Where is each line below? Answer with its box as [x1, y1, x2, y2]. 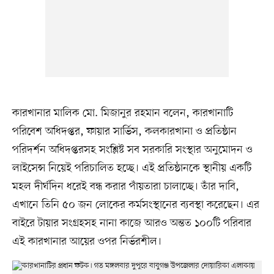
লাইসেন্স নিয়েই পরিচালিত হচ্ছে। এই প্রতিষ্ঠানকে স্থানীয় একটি [12, 161, 251, 176]
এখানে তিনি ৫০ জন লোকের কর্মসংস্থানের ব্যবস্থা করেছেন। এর [12, 198, 259, 213]
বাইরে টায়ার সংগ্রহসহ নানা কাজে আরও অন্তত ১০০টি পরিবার [12, 216, 251, 231]
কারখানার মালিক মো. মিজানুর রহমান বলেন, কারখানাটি [12, 106, 233, 121]
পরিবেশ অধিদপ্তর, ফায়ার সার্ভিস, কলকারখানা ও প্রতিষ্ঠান [12, 124, 237, 139]
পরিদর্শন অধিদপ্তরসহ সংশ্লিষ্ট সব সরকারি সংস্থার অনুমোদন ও [12, 143, 253, 158]
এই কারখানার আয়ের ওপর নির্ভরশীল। [12, 234, 161, 250]
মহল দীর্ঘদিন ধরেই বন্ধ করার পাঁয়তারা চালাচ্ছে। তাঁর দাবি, [12, 179, 239, 194]
